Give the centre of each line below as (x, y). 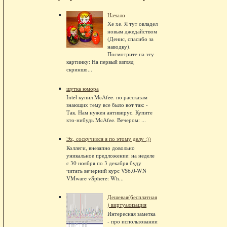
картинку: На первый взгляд (100, 61)
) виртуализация (127, 205)
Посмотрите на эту (131, 54)
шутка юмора (82, 88)
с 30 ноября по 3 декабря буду (104, 163)
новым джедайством (133, 31)
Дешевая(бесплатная (133, 197)
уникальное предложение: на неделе (110, 155)
